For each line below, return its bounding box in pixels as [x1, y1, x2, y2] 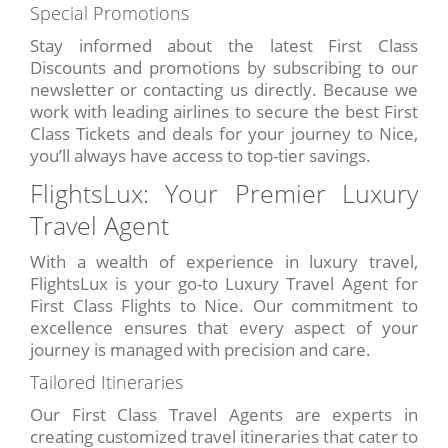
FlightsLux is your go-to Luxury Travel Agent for [30, 272, 418, 296]
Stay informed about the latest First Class [30, 34, 418, 58]
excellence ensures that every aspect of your [30, 316, 418, 340]
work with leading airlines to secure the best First [30, 100, 418, 124]
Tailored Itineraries [30, 370, 183, 395]
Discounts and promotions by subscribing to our [30, 56, 418, 80]
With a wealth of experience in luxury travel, [30, 250, 418, 274]
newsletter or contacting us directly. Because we [30, 78, 418, 102]
